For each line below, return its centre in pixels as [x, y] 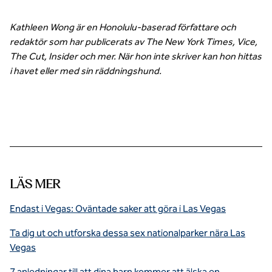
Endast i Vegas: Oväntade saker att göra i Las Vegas [118, 209]
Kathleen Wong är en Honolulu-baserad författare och [123, 27]
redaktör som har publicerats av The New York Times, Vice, [134, 42]
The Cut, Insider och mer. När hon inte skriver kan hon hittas [136, 56]
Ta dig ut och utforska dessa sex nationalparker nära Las [127, 233]
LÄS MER [35, 184]
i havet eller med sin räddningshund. [86, 71]
